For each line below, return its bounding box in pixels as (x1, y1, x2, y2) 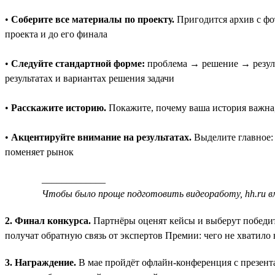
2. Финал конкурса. (5, 215, 91, 226)
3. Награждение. (5, 257, 76, 268)
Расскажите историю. (11, 102, 106, 113)
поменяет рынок (5, 146, 74, 157)
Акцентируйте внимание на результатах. (11, 131, 192, 142)
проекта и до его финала (5, 28, 107, 39)
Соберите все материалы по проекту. (11, 14, 174, 25)
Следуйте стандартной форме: (11, 58, 145, 69)
